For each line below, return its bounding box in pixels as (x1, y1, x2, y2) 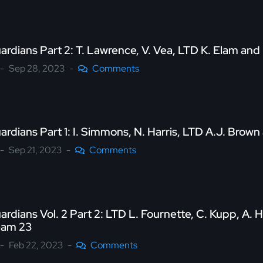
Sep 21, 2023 (9, 144, 62, 157)
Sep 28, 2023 (9, 62, 65, 75)
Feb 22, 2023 (9, 239, 63, 251)
